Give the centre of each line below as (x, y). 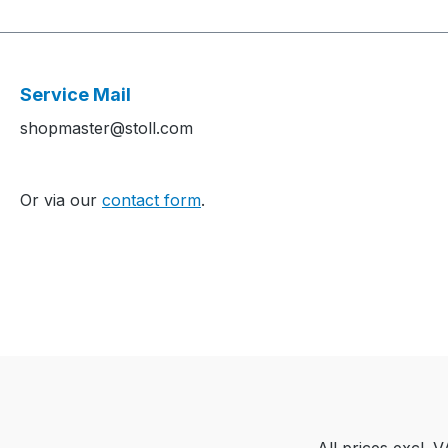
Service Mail (75, 95)
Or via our (61, 200)
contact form (151, 200)
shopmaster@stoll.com (106, 128)
